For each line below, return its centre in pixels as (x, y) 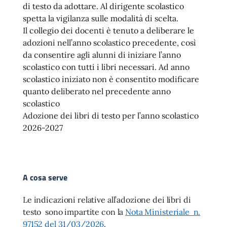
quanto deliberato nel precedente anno (97, 91)
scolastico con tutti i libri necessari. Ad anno (106, 67)
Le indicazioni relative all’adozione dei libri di (107, 200)
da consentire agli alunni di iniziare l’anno (102, 55)
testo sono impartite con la (74, 212)
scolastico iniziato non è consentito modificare (111, 79)
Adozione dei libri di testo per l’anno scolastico (111, 116)
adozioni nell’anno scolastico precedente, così (109, 43)
